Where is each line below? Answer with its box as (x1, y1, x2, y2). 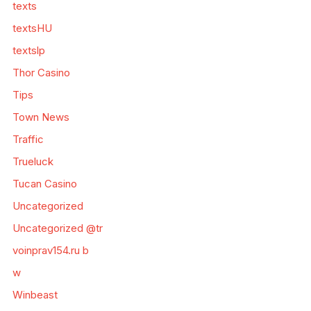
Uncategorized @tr (12, 221, 103, 235)
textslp (12, 44, 45, 57)
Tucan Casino (12, 177, 77, 190)
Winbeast (12, 288, 58, 301)
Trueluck (12, 155, 53, 168)
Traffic (12, 133, 44, 146)
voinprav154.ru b (12, 244, 89, 257)
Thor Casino (12, 66, 70, 79)
